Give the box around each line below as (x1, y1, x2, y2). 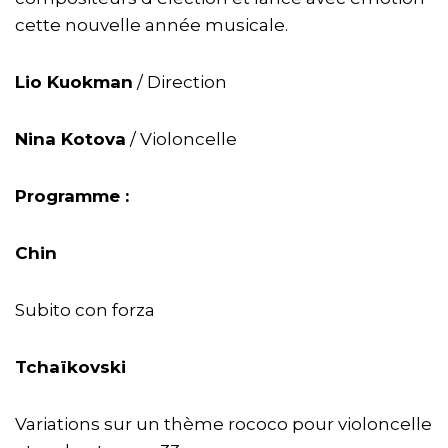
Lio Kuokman (15, 71, 133, 92)
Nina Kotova (15, 128, 126, 149)
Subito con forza (15, 299, 155, 320)
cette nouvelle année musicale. (15, 14, 288, 35)
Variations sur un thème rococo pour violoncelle (15, 413, 432, 434)
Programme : (15, 185, 129, 206)
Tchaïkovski (15, 356, 126, 377)
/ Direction (133, 71, 227, 92)
